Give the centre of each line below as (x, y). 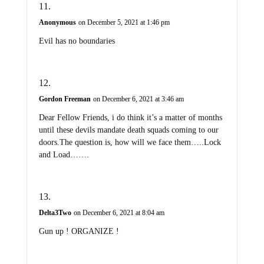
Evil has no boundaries (77, 41)
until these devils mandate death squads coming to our (128, 130)
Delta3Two (55, 212)
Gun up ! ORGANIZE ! (79, 231)
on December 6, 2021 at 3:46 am (138, 99)
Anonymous (57, 22)
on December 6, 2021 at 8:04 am (119, 212)
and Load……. (64, 154)
